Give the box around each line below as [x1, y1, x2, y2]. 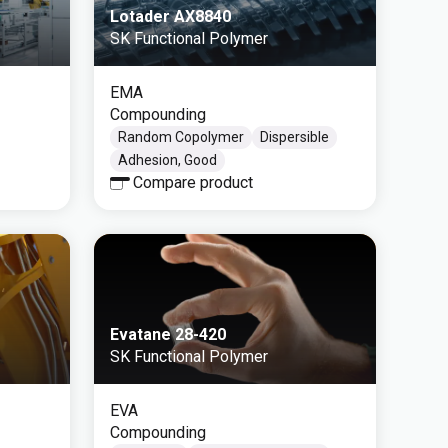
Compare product [133, 173, 253, 192]
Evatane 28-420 [110, 325, 226, 344]
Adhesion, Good [118, 152, 217, 168]
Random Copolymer [118, 129, 244, 145]
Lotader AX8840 [110, 7, 231, 26]
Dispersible [260, 129, 329, 145]
